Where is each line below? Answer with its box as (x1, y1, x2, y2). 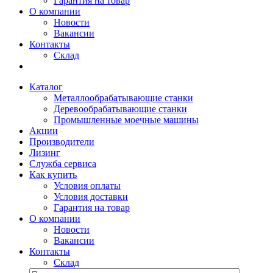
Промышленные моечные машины (54, 115, 199, 125)
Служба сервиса (29, 158, 96, 169)
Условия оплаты (54, 180, 121, 191)
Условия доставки (54, 191, 128, 202)
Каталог (29, 82, 63, 92)
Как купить (29, 169, 77, 180)
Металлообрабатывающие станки (54, 93, 193, 103)
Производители (29, 136, 94, 147)
